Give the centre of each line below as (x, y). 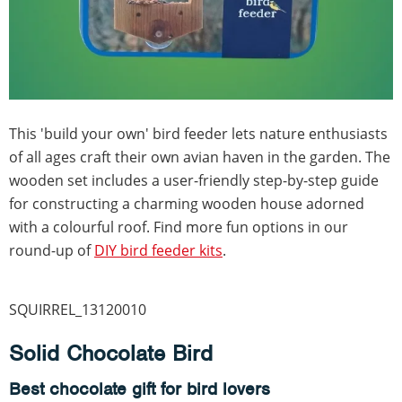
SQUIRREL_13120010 (78, 310)
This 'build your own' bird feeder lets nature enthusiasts (198, 134)
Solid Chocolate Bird (111, 354)
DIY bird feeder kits (158, 251)
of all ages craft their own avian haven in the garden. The (200, 157)
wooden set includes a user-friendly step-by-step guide (194, 181)
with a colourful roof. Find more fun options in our (179, 227)
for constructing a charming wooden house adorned (187, 204)
